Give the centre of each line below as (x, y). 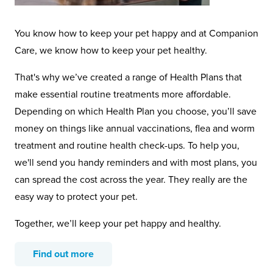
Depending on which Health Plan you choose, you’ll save (136, 112)
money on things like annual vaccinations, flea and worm (135, 129)
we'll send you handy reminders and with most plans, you (136, 163)
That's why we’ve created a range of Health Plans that (128, 78)
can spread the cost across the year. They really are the (131, 180)
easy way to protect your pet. (76, 197)
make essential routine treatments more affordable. (123, 95)
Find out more (63, 254)
